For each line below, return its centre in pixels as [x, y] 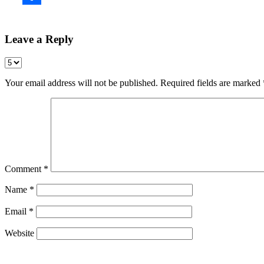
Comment [24, 169]
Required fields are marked [212, 83]
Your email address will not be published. [81, 83]
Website [19, 233]
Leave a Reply [39, 39]
